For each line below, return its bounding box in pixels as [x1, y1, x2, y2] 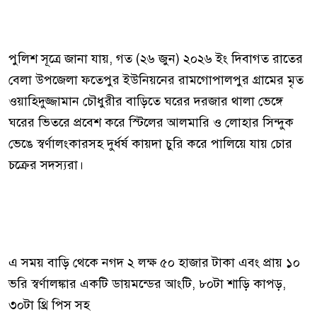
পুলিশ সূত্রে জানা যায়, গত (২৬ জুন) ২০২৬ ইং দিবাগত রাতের [8, 51, 303, 67]
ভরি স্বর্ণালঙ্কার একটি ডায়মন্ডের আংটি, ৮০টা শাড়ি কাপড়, [8, 276, 286, 292]
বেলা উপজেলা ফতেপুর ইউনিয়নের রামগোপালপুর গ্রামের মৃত [8, 72, 304, 88]
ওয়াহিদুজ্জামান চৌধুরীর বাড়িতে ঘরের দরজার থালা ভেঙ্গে [8, 93, 283, 109]
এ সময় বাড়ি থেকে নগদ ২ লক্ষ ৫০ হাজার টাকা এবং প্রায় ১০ [8, 255, 300, 270]
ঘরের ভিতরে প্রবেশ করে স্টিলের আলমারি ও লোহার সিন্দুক [8, 115, 294, 130]
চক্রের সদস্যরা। [8, 157, 83, 173]
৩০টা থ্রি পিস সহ [8, 297, 90, 313]
